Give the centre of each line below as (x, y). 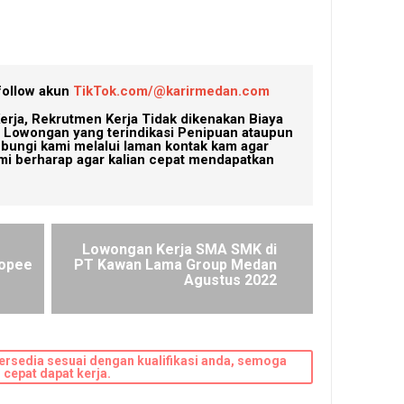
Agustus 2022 (231, 280)
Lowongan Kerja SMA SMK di (180, 249)
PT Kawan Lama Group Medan (176, 264)
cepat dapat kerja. (57, 373)
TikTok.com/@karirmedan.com (171, 91)
